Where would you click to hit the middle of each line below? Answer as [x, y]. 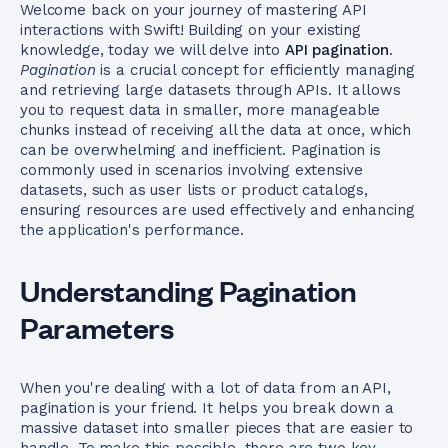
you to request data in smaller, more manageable [200, 110]
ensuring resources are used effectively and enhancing [217, 210]
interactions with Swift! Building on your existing [190, 30]
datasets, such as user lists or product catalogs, [194, 190]
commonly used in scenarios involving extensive [191, 170]
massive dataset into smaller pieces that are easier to [217, 428]
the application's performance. [132, 230]
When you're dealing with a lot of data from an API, [205, 388]
